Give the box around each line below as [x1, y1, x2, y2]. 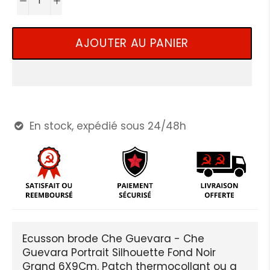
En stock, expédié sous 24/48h [26, 118, 186, 133]
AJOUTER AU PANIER [75, 34, 189, 51]
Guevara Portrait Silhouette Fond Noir [22, 245, 216, 260]
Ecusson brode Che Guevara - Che [22, 231, 204, 246]
